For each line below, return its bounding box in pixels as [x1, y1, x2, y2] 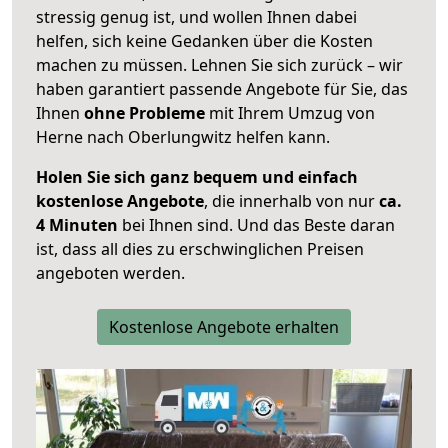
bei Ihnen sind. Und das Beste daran [118, 214, 395, 237]
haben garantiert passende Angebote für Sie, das [36, 78, 408, 101]
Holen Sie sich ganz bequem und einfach [36, 166, 358, 189]
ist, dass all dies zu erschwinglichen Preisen [36, 238, 364, 261]
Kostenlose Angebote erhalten [109, 316, 339, 339]
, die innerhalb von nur [204, 190, 379, 213]
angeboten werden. [36, 262, 185, 285]
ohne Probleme [84, 102, 205, 125]
